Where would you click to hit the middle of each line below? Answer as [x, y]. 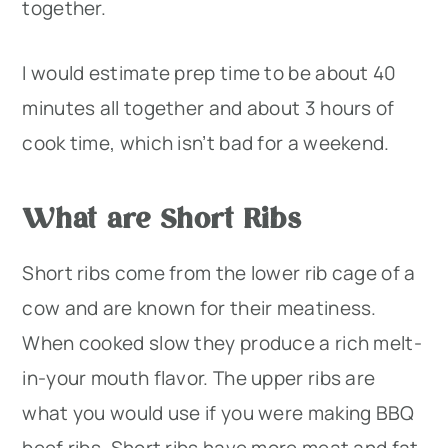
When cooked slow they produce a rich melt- [222, 343]
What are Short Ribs [162, 217]
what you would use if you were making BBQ [218, 413]
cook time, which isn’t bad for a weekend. [210, 143]
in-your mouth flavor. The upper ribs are [199, 378]
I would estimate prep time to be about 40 [209, 73]
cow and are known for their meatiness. [199, 308]
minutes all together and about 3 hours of [208, 108]
